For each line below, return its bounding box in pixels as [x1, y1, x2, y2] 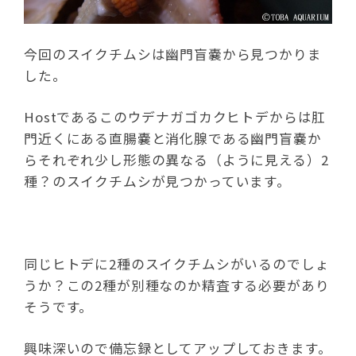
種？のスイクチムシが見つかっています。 [24, 171, 291, 191]
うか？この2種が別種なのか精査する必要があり [24, 275, 330, 295]
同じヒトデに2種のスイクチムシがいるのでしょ [24, 253, 330, 273]
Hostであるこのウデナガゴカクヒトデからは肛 [24, 106, 327, 126]
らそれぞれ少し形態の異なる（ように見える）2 [24, 149, 329, 169]
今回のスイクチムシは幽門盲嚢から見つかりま [24, 44, 322, 64]
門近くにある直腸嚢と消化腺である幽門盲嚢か [24, 128, 322, 148]
